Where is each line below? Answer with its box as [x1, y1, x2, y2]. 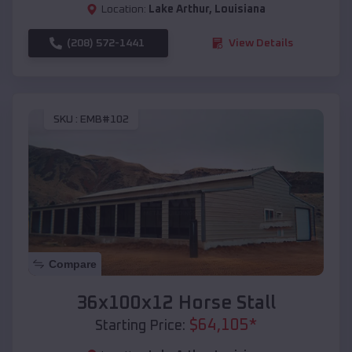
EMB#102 [80, 114, 129, 126]
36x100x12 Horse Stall [76, 293, 276, 313]
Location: [101, 3, 146, 15]
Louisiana [214, 3, 266, 15]
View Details [229, 37, 293, 49]
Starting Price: [95, 318, 185, 333]
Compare [49, 257, 97, 270]
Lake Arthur [148, 3, 209, 15]
